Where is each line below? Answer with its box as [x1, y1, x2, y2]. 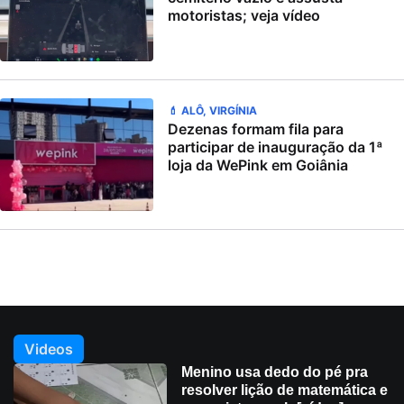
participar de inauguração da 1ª [168, 138, 383, 157]
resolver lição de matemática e [181, 382, 388, 399]
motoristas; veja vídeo [168, 6, 320, 25]
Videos [24, 340, 73, 359]
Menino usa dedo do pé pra [181, 364, 368, 381]
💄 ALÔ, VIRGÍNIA [168, 104, 257, 118]
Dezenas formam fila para [168, 120, 344, 139]
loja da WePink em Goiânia [168, 156, 348, 175]
